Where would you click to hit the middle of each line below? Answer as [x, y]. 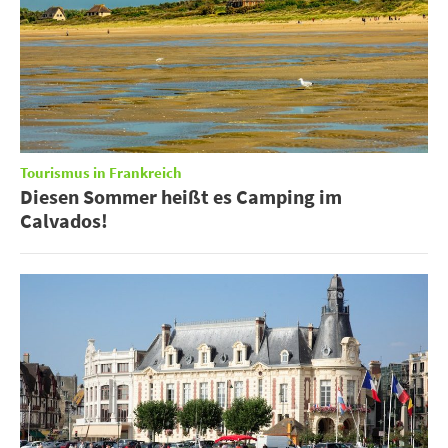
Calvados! [64, 220]
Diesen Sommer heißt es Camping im [181, 196]
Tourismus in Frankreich [101, 173]
